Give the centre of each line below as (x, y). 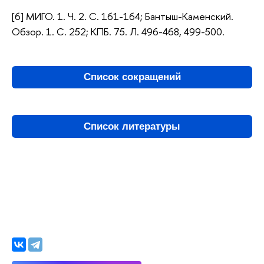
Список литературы (132, 126)
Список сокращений (132, 77)
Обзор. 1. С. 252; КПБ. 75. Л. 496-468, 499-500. (118, 32)
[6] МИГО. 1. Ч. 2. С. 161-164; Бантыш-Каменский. (123, 16)
